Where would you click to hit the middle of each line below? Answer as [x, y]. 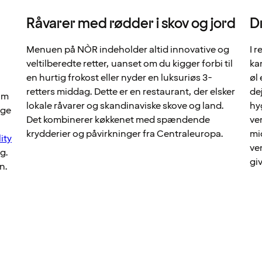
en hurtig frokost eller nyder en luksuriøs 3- [119, 78]
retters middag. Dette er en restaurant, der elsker [130, 92]
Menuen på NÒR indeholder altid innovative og [127, 50]
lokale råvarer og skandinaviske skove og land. [125, 106]
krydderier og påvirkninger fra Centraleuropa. [125, 134]
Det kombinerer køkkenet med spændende [118, 120]
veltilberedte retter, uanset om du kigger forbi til [129, 64]
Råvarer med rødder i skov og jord [131, 24]
